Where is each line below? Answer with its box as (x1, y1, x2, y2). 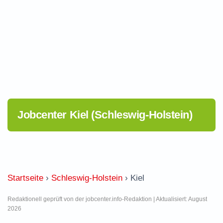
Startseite (7, 173, 43, 183)
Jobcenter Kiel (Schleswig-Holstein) (17, 109, 193, 121)
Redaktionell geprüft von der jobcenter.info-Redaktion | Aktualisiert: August (7, 196, 207, 203)
